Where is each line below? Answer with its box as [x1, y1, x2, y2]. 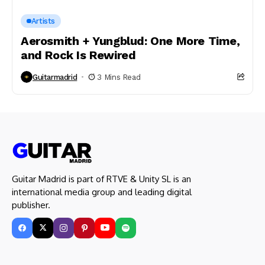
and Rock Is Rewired [21, 48, 136, 62]
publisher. [12, 199, 50, 211]
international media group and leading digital [12, 186, 192, 198]
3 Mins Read [97, 72, 141, 82]
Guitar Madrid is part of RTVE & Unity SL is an [12, 173, 191, 185]
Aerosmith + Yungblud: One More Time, [21, 34, 240, 48]
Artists [31, 17, 56, 25]
